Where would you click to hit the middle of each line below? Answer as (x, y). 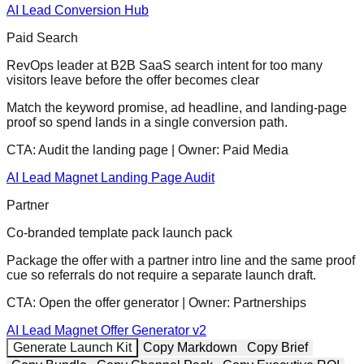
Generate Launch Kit (72, 348)
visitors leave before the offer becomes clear (133, 80)
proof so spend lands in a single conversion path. (147, 123)
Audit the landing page (103, 150)
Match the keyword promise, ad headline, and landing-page (177, 108)
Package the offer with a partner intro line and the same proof (181, 261)
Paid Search (42, 38)
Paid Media (256, 150)
